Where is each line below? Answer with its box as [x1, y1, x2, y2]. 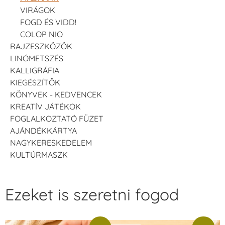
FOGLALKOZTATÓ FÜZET [10, 113, 103, 124]
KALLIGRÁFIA [10, 65, 59, 75]
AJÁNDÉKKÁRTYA [10, 125, 77, 136]
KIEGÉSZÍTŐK [10, 77, 60, 87]
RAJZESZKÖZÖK [10, 41, 72, 51]
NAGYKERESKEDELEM [10, 137, 92, 148]
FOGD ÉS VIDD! [20, 17, 76, 27]
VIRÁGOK [20, 5, 55, 15]
